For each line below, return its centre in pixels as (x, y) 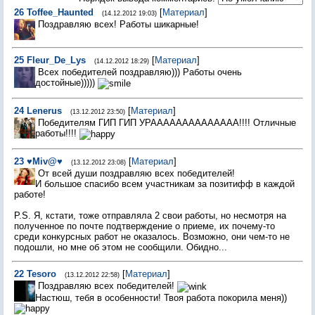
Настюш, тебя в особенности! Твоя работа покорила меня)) (161, 297)
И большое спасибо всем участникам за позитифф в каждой (165, 184)
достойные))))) (66, 83)
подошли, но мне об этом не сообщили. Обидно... (121, 247)
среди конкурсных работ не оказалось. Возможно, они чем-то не (152, 237)
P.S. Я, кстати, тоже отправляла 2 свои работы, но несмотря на (150, 216)
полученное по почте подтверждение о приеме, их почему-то (144, 226)
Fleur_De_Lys (56, 60)
